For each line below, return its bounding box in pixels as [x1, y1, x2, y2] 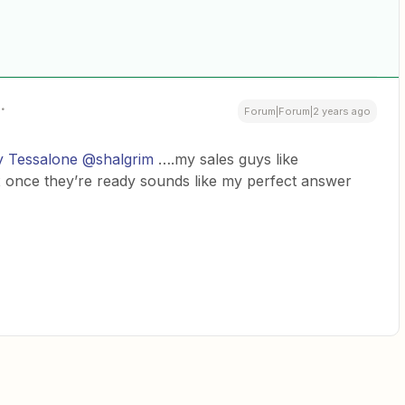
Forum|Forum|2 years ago [244, 105, 371, 118]
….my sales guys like [154, 150, 298, 169]
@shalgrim [82, 150, 154, 169]
